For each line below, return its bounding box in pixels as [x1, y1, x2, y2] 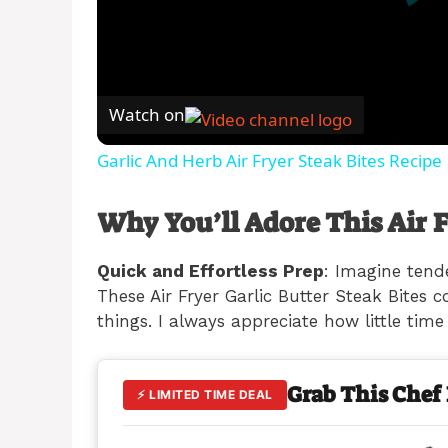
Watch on [109, 103, 185, 127]
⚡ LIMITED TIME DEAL [137, 387, 273, 403]
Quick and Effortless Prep [97, 260, 324, 281]
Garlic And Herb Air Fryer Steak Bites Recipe [97, 148, 442, 172]
